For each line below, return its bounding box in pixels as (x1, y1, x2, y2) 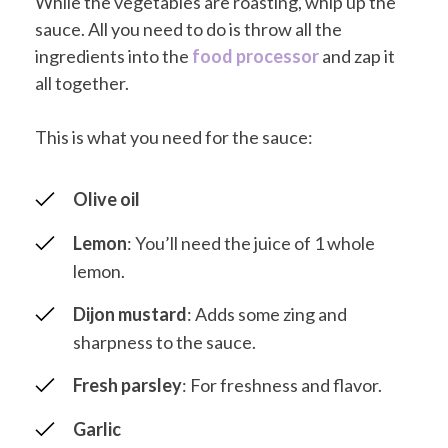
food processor (192, 45, 319, 68)
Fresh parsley (73, 373, 182, 396)
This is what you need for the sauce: (35, 126, 313, 149)
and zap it (319, 45, 395, 68)
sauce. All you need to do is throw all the (35, 18, 342, 41)
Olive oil (73, 188, 140, 211)
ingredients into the (35, 45, 192, 68)
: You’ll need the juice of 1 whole (127, 231, 375, 254)
